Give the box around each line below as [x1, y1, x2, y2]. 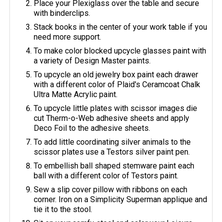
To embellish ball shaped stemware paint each [34, 161, 195, 171]
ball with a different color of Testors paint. [34, 171, 179, 181]
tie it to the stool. [34, 205, 93, 215]
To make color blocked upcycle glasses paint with [34, 46, 207, 56]
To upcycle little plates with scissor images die [34, 104, 198, 113]
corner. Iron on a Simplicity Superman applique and [34, 195, 208, 205]
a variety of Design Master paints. [34, 56, 151, 66]
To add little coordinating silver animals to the [34, 137, 191, 147]
